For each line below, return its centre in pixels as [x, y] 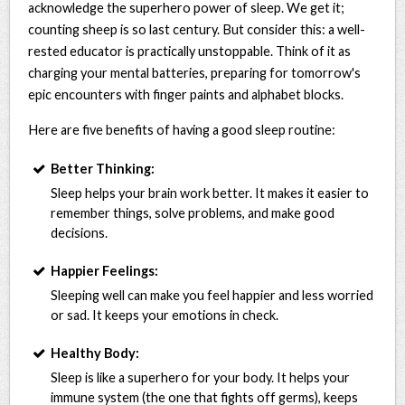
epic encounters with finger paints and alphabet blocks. [186, 94]
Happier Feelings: [105, 270]
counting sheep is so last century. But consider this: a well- [197, 29]
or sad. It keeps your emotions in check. [165, 315]
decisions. [80, 232]
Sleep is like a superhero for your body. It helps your [201, 377]
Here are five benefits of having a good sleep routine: [182, 129]
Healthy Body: [95, 353]
